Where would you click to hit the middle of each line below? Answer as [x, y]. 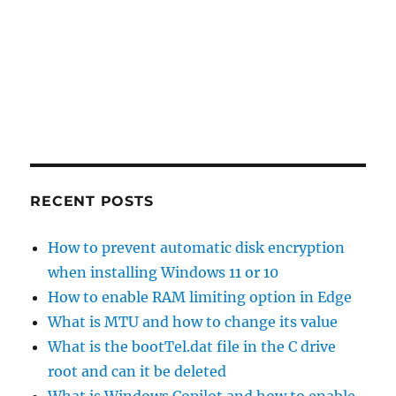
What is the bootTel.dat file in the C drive [192, 347]
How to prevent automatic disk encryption [197, 248]
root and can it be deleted [137, 372]
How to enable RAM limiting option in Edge [200, 297]
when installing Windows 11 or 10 [164, 273]
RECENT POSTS [92, 202]
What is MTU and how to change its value [193, 322]
